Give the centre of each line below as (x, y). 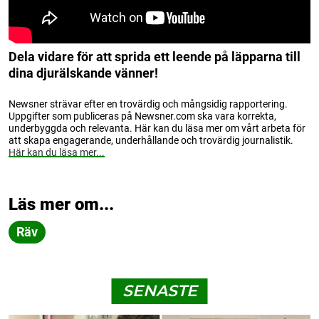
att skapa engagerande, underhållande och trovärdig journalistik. (151, 140)
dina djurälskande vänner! (83, 73)
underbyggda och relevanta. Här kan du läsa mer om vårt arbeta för (157, 128)
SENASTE (159, 291)
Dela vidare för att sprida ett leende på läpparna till (155, 56)
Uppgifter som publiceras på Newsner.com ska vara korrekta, (142, 116)
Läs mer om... (61, 204)
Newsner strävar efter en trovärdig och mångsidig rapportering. (148, 104)
